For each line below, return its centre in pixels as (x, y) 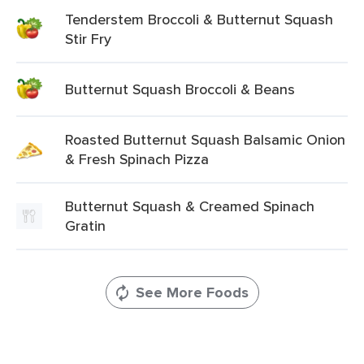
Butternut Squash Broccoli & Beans (180, 89)
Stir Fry (88, 39)
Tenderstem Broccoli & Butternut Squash (199, 19)
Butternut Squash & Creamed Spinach (190, 206)
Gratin (85, 225)
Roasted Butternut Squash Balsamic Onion (205, 139)
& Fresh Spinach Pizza (137, 159)
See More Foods (192, 292)
